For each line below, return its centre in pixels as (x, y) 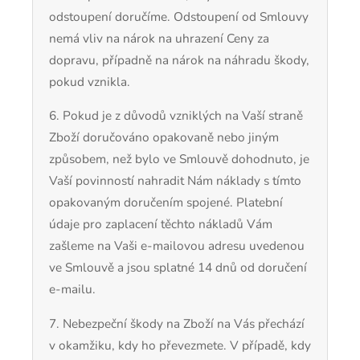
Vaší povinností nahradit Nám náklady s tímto (175, 181)
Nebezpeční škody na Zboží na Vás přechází (184, 323)
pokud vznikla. (90, 82)
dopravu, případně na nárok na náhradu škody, (179, 60)
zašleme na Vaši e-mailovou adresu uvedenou (177, 246)
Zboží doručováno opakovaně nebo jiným (164, 137)
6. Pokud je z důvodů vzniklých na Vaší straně (176, 116)
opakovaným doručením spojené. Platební (166, 202)
